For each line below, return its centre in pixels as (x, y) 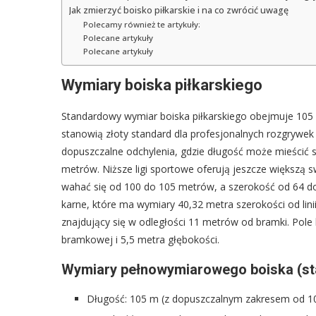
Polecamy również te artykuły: (141, 24)
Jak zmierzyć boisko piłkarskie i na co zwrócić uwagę (179, 10)
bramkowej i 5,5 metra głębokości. (140, 239)
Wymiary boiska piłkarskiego (162, 85)
